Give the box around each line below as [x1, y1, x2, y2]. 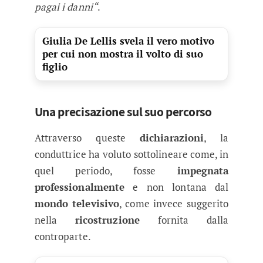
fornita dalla [139, 213, 229, 227]
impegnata [177, 164, 229, 178]
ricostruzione [75, 213, 140, 227]
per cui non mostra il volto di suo [42, 47, 203, 61]
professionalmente [34, 180, 125, 194]
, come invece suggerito [119, 197, 229, 211]
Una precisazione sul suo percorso [34, 103, 212, 120]
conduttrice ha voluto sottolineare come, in [34, 147, 229, 161]
